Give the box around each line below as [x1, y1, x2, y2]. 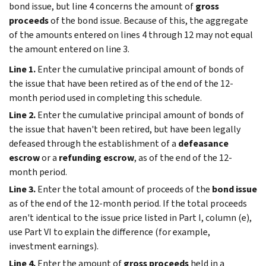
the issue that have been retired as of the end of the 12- [9, 77, 233, 90]
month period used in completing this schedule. [9, 91, 202, 104]
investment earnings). [9, 239, 99, 252]
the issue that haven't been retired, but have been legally [9, 122, 240, 135]
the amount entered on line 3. [9, 42, 129, 55]
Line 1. [9, 62, 36, 75]
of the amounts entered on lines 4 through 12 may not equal [9, 28, 253, 41]
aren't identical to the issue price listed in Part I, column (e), [9, 211, 252, 224]
